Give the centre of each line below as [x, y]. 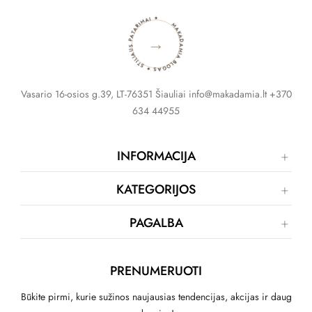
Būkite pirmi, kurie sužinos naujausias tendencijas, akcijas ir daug [156, 297]
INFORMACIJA [156, 156]
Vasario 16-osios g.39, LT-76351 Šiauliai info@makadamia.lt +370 [156, 94]
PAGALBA [156, 223]
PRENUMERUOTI [156, 271]
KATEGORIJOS [156, 190]
